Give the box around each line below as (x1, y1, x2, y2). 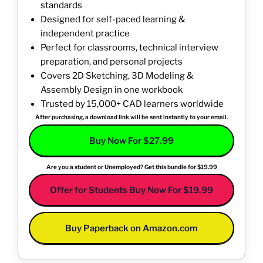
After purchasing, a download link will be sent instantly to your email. (35, 113, 228, 121)
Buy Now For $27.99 (89, 135, 174, 146)
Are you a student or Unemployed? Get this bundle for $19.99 (46, 163, 217, 170)
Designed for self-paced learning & (41, 14, 186, 25)
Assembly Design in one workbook (41, 85, 183, 96)
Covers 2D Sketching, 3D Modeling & (41, 70, 194, 82)
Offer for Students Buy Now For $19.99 (50, 185, 213, 196)
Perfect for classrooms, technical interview (41, 42, 218, 53)
